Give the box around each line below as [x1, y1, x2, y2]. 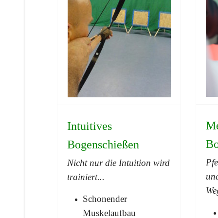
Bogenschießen [67, 138, 139, 151]
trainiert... [67, 171, 105, 182]
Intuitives [67, 119, 112, 132]
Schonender [83, 193, 127, 204]
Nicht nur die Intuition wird [67, 157, 170, 168]
